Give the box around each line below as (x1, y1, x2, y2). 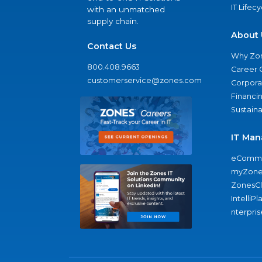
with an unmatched (87, 5, 165, 15)
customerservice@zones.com (87, 76, 202, 85)
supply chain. (87, 16, 139, 26)
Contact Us (87, 41, 136, 52)
